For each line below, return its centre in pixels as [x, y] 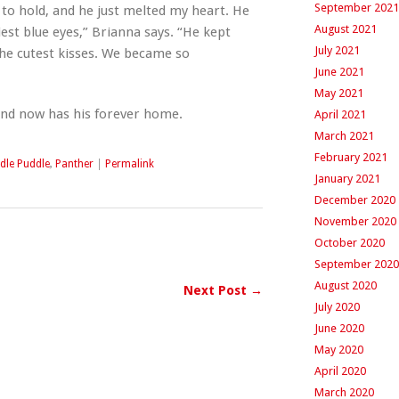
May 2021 [338, 93]
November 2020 [355, 221]
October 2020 [349, 243]
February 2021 [350, 157]
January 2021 [347, 179]
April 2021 [340, 114]
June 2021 [339, 72]
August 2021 [345, 29]
